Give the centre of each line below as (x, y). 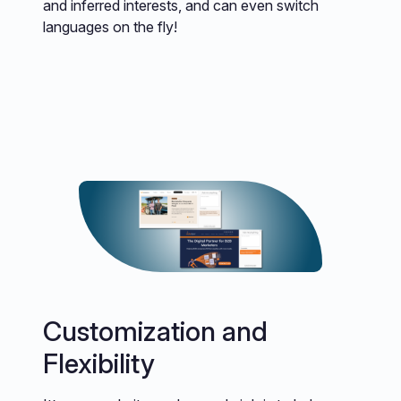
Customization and (155, 331)
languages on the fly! (110, 26)
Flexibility (99, 363)
